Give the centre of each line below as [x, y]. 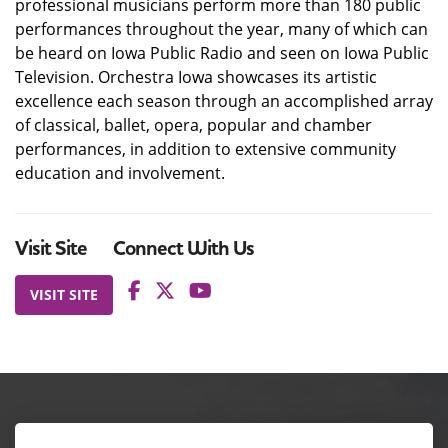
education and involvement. [120, 173]
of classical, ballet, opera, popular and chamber [193, 125]
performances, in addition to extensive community [205, 149]
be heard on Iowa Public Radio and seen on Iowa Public [222, 53]
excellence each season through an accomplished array [224, 101]
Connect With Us [183, 248]
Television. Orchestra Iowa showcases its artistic [196, 77]
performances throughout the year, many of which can [221, 29]
